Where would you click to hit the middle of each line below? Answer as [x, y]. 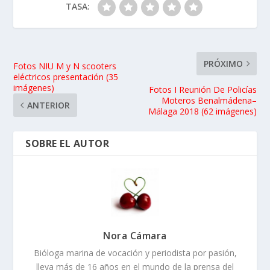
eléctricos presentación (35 [66, 77]
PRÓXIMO [223, 64]
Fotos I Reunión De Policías [202, 90]
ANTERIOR [49, 105]
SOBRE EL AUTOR [67, 144]
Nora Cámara [135, 236]
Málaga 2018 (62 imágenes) [202, 111]
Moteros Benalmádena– [209, 101]
